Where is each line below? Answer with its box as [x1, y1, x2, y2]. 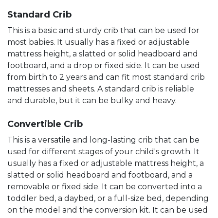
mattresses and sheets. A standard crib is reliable [7, 84, 194, 93]
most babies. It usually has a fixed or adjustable [7, 37, 190, 47]
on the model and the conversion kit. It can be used [7, 205, 208, 215]
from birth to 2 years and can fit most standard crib [7, 72, 205, 82]
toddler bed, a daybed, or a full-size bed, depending [7, 193, 209, 203]
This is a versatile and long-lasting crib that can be [7, 135, 200, 145]
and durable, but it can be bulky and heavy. [7, 95, 177, 105]
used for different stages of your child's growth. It [7, 146, 200, 156]
